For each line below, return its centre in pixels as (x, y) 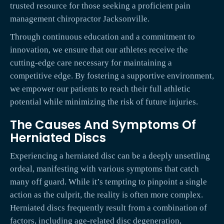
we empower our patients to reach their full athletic (100, 89)
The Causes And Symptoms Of (103, 125)
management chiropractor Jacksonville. (80, 19)
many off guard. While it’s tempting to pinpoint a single (108, 182)
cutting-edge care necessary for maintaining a (91, 63)
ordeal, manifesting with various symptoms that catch (104, 169)
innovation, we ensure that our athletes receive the (99, 50)
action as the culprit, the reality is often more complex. (106, 195)
